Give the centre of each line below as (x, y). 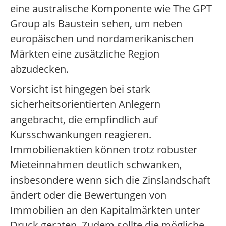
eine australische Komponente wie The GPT (111, 9)
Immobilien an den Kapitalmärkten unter (105, 210)
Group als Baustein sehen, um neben (96, 24)
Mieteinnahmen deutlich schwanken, (96, 165)
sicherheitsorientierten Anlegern (85, 104)
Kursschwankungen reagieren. (81, 135)
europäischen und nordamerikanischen (102, 39)
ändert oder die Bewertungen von (88, 195)
